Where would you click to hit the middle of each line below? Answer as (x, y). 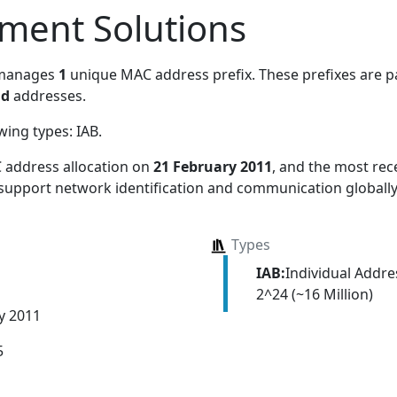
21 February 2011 (213, 166)
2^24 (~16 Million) (314, 294)
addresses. (48, 95)
